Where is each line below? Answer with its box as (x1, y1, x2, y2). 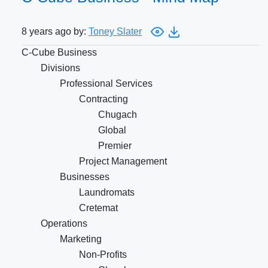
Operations (41, 218, 87, 229)
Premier (98, 141, 132, 151)
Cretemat (79, 203, 118, 214)
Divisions (41, 63, 80, 74)
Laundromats (79, 187, 135, 198)
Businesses (60, 172, 109, 182)
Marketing (60, 234, 102, 245)
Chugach (98, 109, 137, 120)
